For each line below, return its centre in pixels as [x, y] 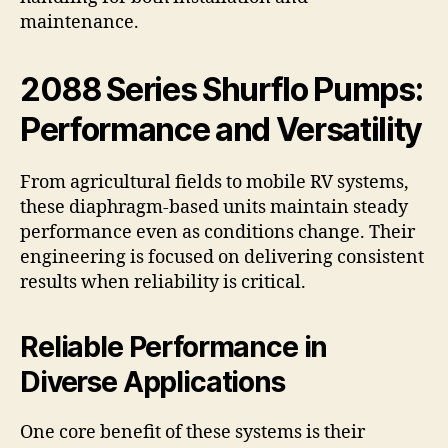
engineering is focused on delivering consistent [222, 258]
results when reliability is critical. [163, 283]
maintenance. [79, 23]
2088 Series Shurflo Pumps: [221, 90]
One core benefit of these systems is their [192, 433]
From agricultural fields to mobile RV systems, [214, 183]
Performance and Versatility [221, 130]
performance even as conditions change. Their [217, 233]
